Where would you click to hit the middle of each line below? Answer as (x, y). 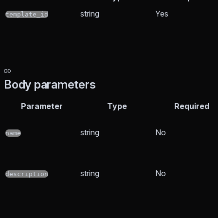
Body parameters (50, 85)
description (27, 174)
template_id (27, 15)
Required (192, 106)
